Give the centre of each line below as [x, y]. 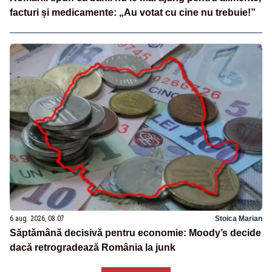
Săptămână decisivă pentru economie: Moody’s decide [135, 233]
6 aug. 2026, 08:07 [37, 219]
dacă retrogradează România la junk [93, 248]
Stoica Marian [239, 219]
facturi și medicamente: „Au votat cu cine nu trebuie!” [133, 13]
